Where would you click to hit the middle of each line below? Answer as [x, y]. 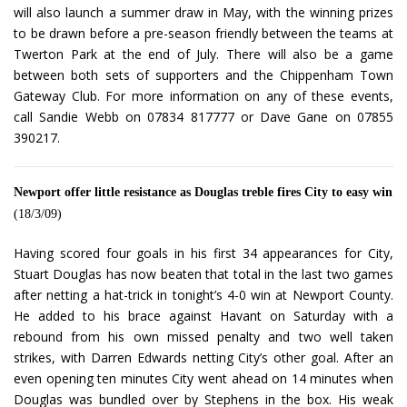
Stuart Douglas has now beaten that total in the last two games [203, 274]
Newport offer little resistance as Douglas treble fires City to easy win [203, 193]
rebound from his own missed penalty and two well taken [203, 337]
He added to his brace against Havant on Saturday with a [203, 316]
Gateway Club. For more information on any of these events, [203, 96]
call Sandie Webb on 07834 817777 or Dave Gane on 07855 [203, 117]
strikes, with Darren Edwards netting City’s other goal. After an [203, 358]
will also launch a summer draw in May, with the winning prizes [203, 13]
